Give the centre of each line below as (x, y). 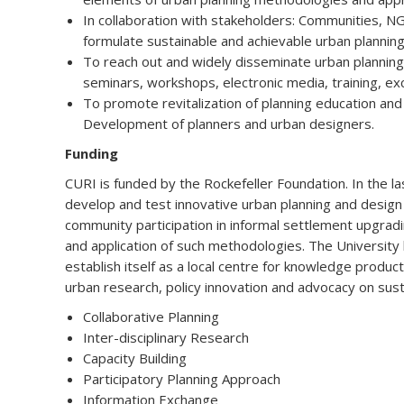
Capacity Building (135, 358)
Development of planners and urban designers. (229, 124)
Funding (92, 153)
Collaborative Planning (151, 317)
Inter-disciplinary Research (166, 337)
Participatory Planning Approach (182, 379)
